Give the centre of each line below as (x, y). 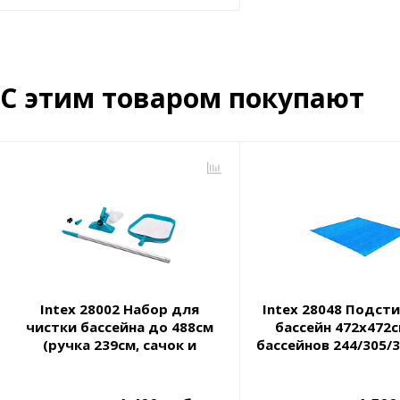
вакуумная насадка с (120, 363)
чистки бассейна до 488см (119, 327)
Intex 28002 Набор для (119, 309)
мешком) (119, 381)
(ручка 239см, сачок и (119, 345)
